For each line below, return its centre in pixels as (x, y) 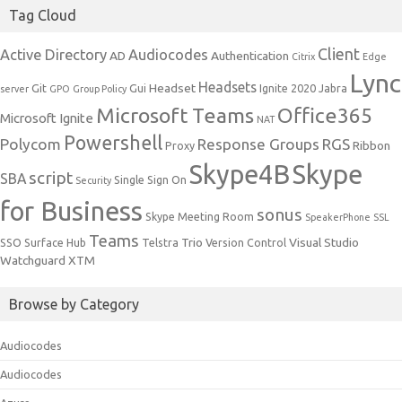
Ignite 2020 (288, 89)
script (51, 178)
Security (93, 181)
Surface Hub (55, 243)
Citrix (303, 57)
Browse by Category (74, 305)
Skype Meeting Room (200, 217)
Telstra (160, 243)
